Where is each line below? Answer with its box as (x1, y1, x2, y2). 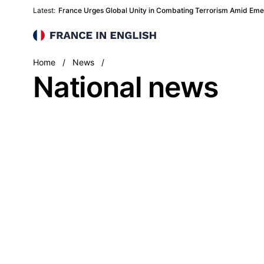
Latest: (33, 6, 55, 15)
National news (33, 70, 218, 104)
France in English (32, 30, 108, 42)
